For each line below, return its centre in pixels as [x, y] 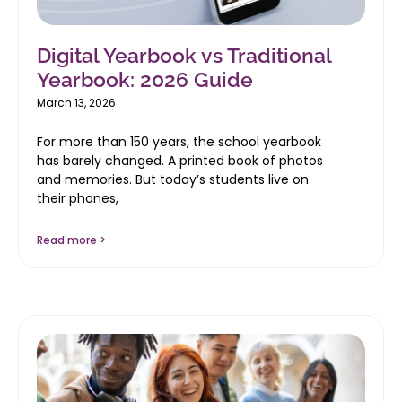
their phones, [78, 198]
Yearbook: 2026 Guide [145, 79]
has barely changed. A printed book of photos [180, 160]
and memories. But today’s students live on [173, 179]
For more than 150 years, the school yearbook [179, 141]
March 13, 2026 [76, 102]
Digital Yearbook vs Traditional [184, 55]
